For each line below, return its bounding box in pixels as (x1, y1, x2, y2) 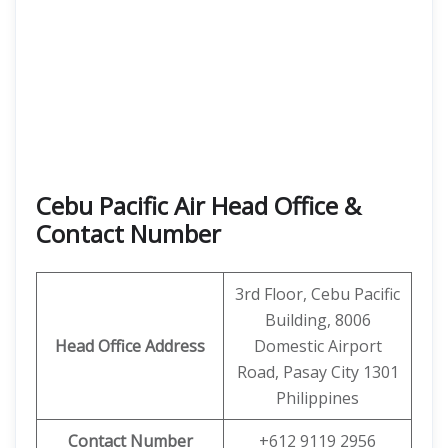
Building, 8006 (264, 309, 371, 331)
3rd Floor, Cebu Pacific (235, 283, 400, 305)
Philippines (276, 387, 359, 409)
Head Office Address (55, 335, 205, 357)
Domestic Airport (253, 335, 382, 357)
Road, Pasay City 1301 (236, 361, 399, 383)
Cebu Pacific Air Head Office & (36, 189, 361, 222)
